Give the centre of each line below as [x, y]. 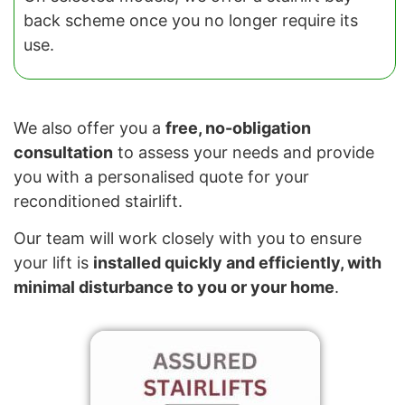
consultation [63, 153]
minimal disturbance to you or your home [174, 287]
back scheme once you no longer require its [191, 20]
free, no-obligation [238, 128]
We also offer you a [89, 128]
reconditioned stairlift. [98, 202]
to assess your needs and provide [244, 153]
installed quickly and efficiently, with [237, 263]
